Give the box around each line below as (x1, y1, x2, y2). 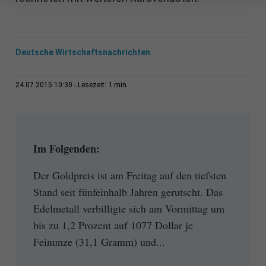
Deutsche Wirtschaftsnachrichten (15, 47, 150, 58)
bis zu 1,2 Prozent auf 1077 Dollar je (33, 217, 193, 232)
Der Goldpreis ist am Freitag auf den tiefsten (33, 167, 226, 182)
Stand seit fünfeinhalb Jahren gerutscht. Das (33, 184, 223, 199)
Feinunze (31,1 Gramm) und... (33, 234, 165, 249)
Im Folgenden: (33, 141, 100, 157)
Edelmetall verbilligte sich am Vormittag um (33, 201, 224, 216)
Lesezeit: (77, 81, 108, 90)
